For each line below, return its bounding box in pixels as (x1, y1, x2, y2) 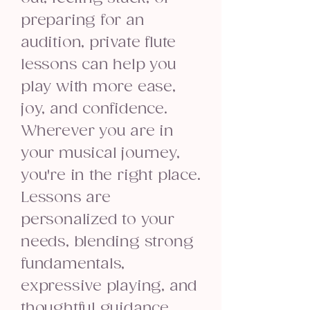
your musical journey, (21, 145, 180, 162)
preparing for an (21, 12, 145, 29)
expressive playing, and (21, 277, 198, 295)
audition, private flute (21, 34, 176, 51)
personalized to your (21, 211, 174, 228)
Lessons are (21, 189, 111, 206)
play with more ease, (21, 78, 176, 95)
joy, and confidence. (21, 100, 167, 118)
